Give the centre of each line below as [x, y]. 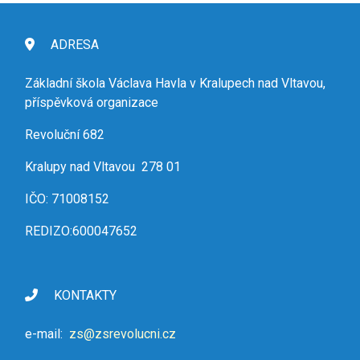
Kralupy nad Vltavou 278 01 [103, 167]
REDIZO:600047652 [81, 231]
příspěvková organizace [92, 103]
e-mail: [45, 334]
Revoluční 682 [65, 135]
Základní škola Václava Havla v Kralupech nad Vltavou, [175, 84]
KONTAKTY [84, 296]
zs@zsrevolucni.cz [123, 334]
